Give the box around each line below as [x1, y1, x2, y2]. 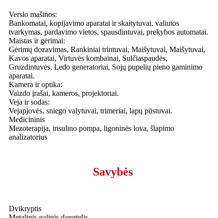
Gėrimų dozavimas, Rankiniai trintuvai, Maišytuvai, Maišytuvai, [9, 45, 205, 54]
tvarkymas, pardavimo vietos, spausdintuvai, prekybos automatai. [9, 28, 208, 36]
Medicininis [9, 115, 45, 124]
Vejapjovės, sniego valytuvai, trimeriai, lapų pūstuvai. [9, 107, 172, 115]
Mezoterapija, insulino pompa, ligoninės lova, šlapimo [9, 124, 174, 133]
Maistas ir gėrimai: [9, 36, 65, 45]
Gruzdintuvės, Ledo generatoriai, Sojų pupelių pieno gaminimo [9, 63, 202, 72]
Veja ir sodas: [9, 98, 50, 107]
